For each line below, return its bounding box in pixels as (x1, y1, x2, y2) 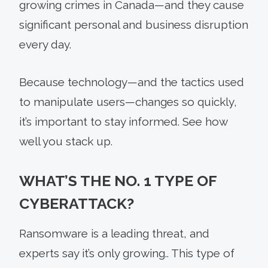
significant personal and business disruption (19, 17, 248, 31)
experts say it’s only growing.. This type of (19, 246, 234, 260)
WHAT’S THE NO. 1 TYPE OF (19, 171, 217, 190)
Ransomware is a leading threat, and (19, 226, 209, 240)
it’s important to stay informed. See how (19, 114, 227, 128)
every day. (19, 37, 71, 51)
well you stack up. (19, 134, 112, 148)
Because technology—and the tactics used (19, 75, 244, 89)
